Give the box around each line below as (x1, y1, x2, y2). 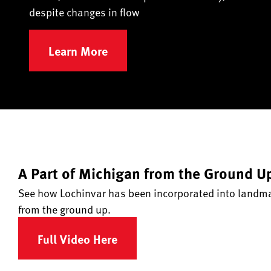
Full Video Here (38, 229, 117, 247)
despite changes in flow (29, 4, 140, 20)
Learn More (48, 42, 108, 60)
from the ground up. (18, 201, 111, 218)
